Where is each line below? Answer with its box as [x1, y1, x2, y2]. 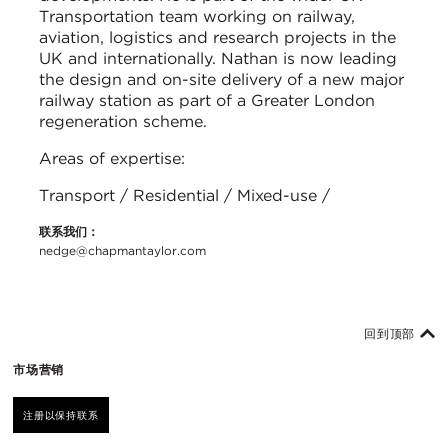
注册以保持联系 [23, 409, 99, 422]
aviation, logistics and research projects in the [39, 27, 396, 47]
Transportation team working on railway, [39, 6, 355, 26]
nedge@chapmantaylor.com [39, 242, 206, 258]
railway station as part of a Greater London [39, 90, 375, 110]
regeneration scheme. [39, 111, 207, 131]
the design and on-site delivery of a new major [39, 69, 404, 89]
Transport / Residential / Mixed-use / [39, 185, 330, 205]
